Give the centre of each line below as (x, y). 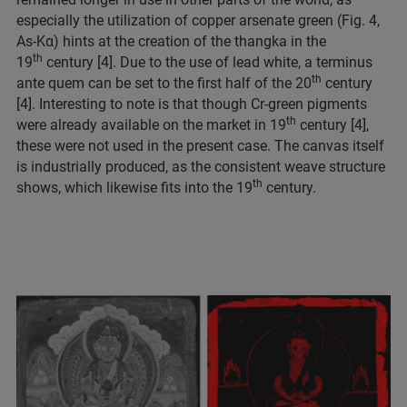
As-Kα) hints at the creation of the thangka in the (171, 42)
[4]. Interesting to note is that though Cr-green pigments (192, 104)
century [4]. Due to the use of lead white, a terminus (208, 63)
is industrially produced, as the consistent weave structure (201, 167)
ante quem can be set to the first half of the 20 (164, 84)
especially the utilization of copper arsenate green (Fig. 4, (198, 21)
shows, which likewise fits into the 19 (134, 188)
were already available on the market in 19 (151, 125)
